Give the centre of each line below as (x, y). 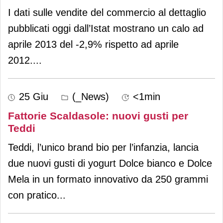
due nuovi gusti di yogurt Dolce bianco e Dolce (110, 163)
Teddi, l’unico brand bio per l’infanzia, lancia (103, 147)
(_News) (89, 96)
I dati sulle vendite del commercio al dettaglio (107, 12)
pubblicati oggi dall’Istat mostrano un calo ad (106, 28)
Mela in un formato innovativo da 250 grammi (108, 179)
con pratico (32, 195)
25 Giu (34, 96)
